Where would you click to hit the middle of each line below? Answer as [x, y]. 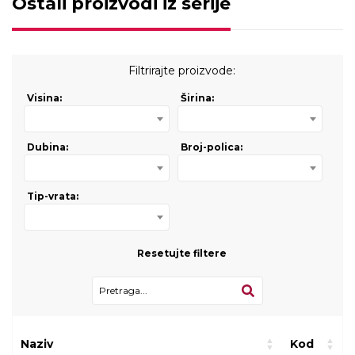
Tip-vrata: [53, 196]
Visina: [44, 97]
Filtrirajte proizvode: [181, 70]
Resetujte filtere [181, 253]
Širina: [197, 97]
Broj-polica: [211, 147]
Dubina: [48, 147]
